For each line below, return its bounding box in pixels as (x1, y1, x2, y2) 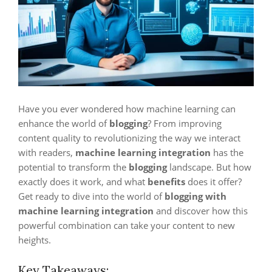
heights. (18, 234, 51, 246)
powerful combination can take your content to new (18, 219, 235, 231)
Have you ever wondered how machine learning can (18, 103, 236, 115)
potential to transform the (18, 161, 129, 173)
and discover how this (154, 205, 248, 217)
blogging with (165, 190, 226, 202)
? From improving (148, 117, 222, 129)
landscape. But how (167, 161, 251, 173)
